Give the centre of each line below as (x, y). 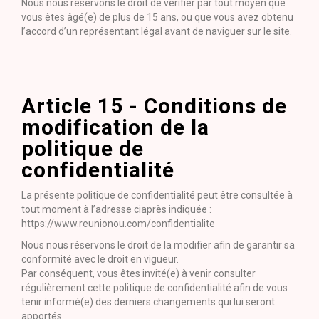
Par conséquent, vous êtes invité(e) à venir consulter (138, 273)
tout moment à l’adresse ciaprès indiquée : (116, 209)
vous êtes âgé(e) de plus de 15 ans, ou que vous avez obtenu (157, 17)
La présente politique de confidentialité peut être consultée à (157, 195)
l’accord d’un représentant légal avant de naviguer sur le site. (157, 31)
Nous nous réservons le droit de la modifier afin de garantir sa (158, 245)
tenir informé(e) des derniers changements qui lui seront (148, 302)
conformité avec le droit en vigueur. (100, 259)
